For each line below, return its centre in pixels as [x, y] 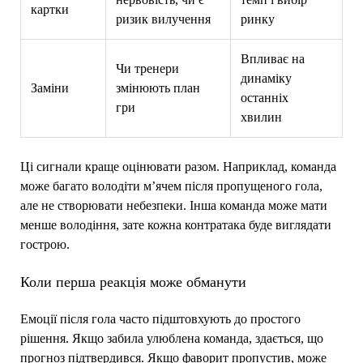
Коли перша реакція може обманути [133, 282]
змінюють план [158, 88]
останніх [264, 97]
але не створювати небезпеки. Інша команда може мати [173, 205]
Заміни [49, 88]
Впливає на [272, 58]
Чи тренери [147, 68]
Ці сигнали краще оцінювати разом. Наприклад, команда [178, 166]
